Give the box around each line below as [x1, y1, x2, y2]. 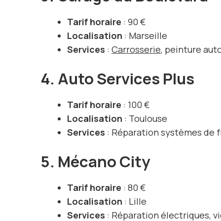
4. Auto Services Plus [40, 68, 194, 89]
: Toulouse [122, 112, 167, 125]
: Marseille [122, 30, 167, 42]
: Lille [122, 195, 147, 208]
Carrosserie [111, 43, 161, 56]
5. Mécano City [40, 151, 150, 172]
